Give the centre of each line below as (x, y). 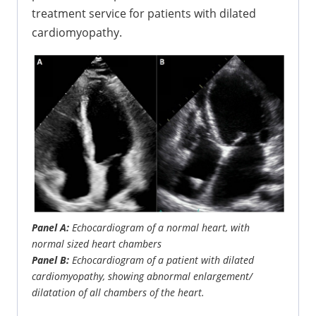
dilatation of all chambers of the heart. (118, 293)
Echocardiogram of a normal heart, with (159, 228)
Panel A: (50, 228)
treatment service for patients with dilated (144, 13)
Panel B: (50, 260)
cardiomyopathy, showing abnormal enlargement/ (142, 276)
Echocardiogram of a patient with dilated (162, 260)
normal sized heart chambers (97, 244)
